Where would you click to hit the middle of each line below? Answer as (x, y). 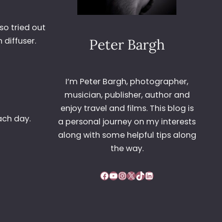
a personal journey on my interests (127, 122)
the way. (127, 149)
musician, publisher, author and (127, 95)
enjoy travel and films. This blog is (127, 109)
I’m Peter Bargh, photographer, (127, 82)
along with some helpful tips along (127, 135)
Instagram (122, 175)
